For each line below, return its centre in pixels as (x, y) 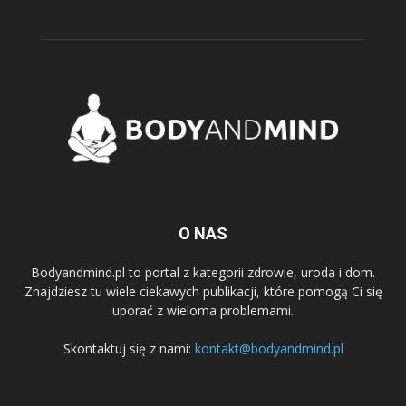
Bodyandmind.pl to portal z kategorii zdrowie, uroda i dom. (203, 272)
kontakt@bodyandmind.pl (269, 348)
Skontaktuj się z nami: (129, 348)
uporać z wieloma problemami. (203, 310)
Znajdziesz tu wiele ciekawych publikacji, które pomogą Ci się (203, 291)
